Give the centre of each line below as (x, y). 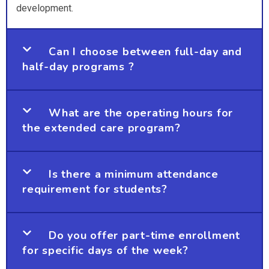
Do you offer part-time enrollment (144, 236)
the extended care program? (101, 128)
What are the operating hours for (141, 113)
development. (45, 8)
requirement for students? (95, 189)
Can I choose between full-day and (145, 52)
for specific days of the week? (105, 251)
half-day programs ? (78, 67)
